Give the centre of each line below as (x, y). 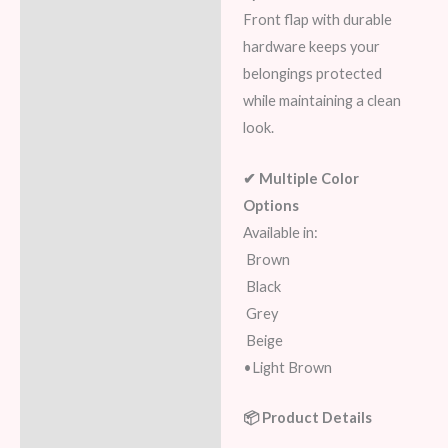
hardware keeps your (311, 47)
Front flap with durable (317, 20)
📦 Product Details (307, 417)
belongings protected (312, 74)
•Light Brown (287, 367)
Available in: (280, 232)
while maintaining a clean (321, 101)
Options (270, 205)
